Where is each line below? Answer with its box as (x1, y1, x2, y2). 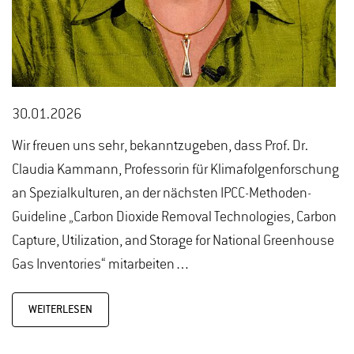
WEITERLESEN (28, 303, 92, 317)
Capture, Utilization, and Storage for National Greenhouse (12, 233, 334, 250)
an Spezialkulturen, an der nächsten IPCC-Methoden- (12, 186, 311, 202)
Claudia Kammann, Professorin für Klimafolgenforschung (12, 162, 339, 179)
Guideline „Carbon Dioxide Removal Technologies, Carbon (12, 209, 337, 226)
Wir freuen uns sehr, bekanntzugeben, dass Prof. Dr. (12, 138, 308, 155)
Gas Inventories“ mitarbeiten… (12, 257, 190, 273)
